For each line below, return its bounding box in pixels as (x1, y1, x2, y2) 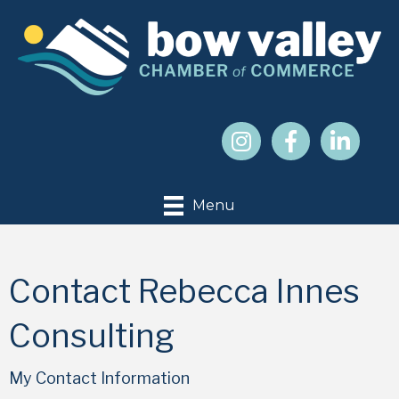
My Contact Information (9, 368, 190, 387)
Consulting (9, 315, 175, 355)
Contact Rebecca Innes (9, 271, 360, 311)
